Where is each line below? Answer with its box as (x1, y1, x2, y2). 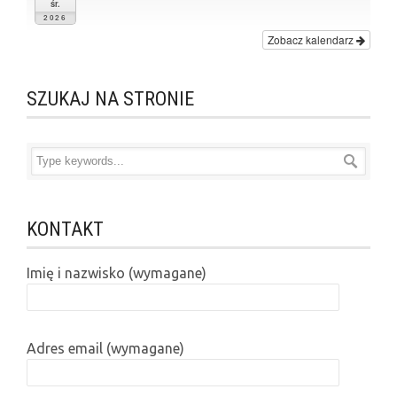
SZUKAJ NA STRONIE (27, 88, 194, 111)
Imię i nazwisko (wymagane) (27, 265, 206, 282)
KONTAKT (27, 218, 104, 241)
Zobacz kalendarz (268, 32, 356, 48)
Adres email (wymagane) (27, 340, 184, 357)
